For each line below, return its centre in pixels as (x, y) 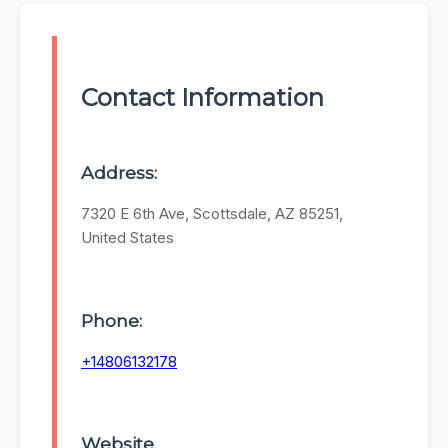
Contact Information (202, 98)
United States (127, 238)
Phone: (111, 320)
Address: (119, 173)
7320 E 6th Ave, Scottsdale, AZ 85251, (212, 214)
